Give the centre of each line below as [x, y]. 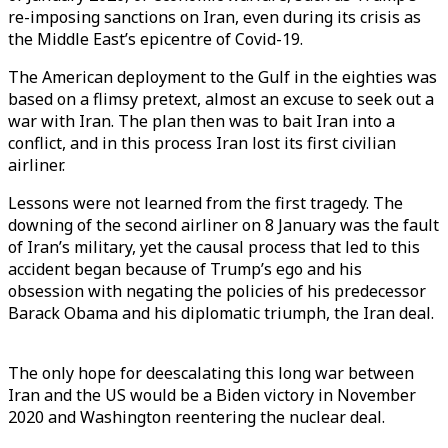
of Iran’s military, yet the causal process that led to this [214, 247]
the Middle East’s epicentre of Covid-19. [155, 39]
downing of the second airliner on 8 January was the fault [223, 225]
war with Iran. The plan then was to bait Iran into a [201, 121]
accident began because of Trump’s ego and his [185, 269]
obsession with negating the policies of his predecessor [217, 291]
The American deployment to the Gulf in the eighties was [222, 77]
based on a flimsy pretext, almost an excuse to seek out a [221, 99]
